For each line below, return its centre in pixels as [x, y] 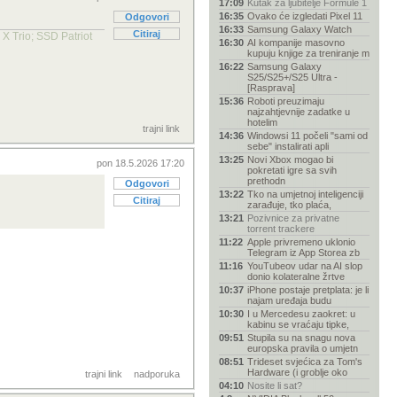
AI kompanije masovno [296, 43]
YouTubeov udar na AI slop [305, 266]
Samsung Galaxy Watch [300, 29]
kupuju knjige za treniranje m [308, 53]
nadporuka [157, 374]
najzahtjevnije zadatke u [299, 112]
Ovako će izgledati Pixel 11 [305, 16]
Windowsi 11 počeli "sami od [307, 136]
